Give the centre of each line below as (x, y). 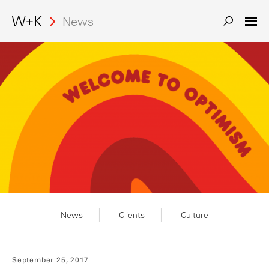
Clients (132, 215)
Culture (195, 215)
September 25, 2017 (50, 260)
